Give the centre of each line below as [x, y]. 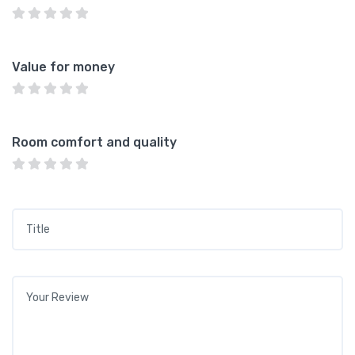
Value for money [63, 67]
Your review [48, 284]
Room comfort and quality [94, 142]
